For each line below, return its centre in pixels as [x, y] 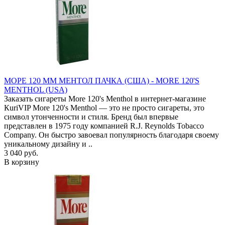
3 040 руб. [21, 153]
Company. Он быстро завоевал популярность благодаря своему [111, 135]
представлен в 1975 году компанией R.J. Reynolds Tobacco [104, 126]
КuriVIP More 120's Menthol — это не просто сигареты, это [104, 107]
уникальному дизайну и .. [48, 144]
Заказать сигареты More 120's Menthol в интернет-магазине [105, 98]
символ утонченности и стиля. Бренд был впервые [91, 117]
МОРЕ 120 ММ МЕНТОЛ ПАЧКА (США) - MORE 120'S [102, 80]
